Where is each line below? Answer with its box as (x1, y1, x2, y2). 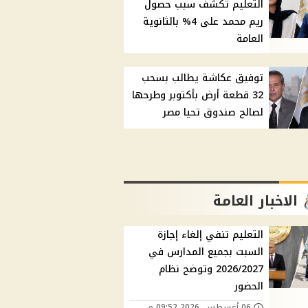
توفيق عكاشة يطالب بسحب (142, 69, 264, 88)
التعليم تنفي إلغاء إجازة (157, 225, 264, 245)
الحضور (234, 277, 264, 296)
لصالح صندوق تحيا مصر (163, 103, 264, 122)
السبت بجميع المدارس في (148, 243, 264, 262)
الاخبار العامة (213, 188, 298, 214)
